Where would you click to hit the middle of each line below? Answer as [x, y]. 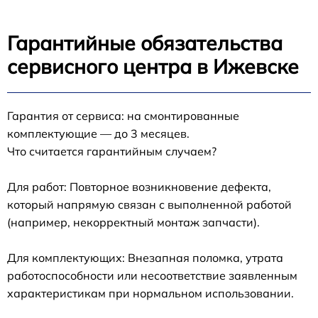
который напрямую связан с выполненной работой [149, 205]
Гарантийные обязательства [145, 43]
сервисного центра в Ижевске [153, 67]
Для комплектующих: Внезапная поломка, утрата [145, 258]
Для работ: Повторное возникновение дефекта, [139, 187]
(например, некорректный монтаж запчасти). [133, 223]
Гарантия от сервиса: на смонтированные [123, 116]
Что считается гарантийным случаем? [112, 152]
